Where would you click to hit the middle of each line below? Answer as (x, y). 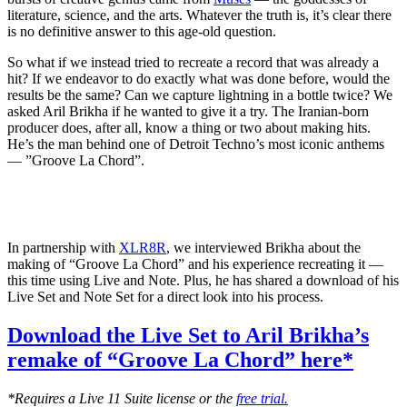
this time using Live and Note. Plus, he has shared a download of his (203, 281)
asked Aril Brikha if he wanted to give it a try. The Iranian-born (188, 112)
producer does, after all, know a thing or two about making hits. (189, 128)
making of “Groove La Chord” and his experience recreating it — (195, 264)
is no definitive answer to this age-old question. (144, 32)
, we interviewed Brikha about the (263, 248)
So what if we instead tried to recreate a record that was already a (193, 63)
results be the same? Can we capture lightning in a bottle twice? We (200, 95)
